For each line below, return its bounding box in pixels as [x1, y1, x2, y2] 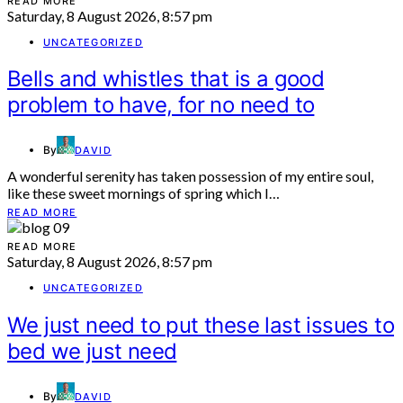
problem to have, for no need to [7, 92, 315, 119]
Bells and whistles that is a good [7, 66, 325, 93]
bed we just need [7, 338, 177, 365]
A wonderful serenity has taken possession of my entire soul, [7, 167, 373, 185]
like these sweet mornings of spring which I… [7, 184, 280, 202]
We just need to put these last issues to [7, 312, 394, 339]
